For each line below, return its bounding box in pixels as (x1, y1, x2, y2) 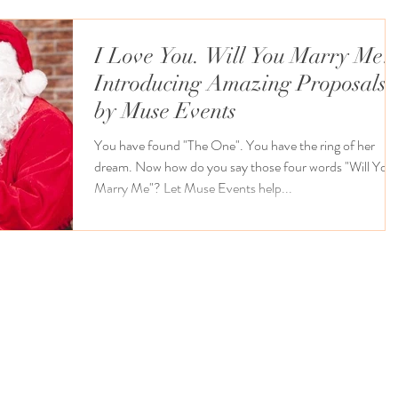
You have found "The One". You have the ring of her (94, 134, 375, 155)
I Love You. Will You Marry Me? (94, 41, 392, 69)
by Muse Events (94, 96, 236, 124)
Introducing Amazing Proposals (94, 68, 386, 97)
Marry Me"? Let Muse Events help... (94, 177, 292, 198)
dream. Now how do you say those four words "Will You (94, 155, 394, 177)
